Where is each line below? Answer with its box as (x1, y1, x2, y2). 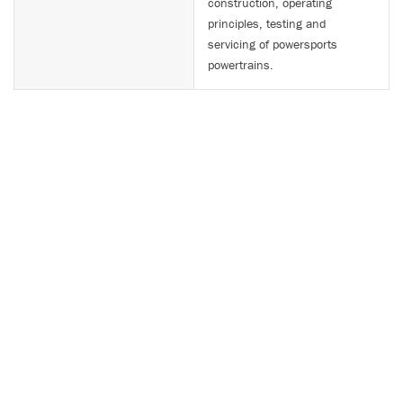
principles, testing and (208, 15, 327, 31)
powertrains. (208, 57, 273, 73)
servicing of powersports (208, 36, 337, 52)
